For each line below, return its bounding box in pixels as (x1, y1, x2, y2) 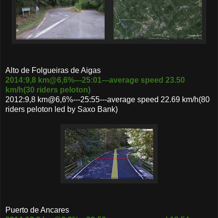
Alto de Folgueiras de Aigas (5, 66, 101, 75)
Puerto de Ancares (5, 206, 69, 215)
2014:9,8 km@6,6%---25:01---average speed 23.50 (5, 76, 185, 85)
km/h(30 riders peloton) (5, 86, 91, 94)
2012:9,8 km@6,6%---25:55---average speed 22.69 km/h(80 (5, 95, 210, 104)
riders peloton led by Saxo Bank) (5, 105, 118, 114)
